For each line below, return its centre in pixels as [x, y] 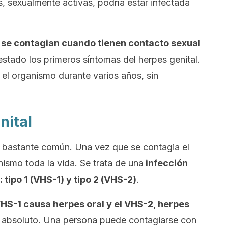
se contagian [30, 43]
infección [166, 163]
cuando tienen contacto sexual [130, 43]
